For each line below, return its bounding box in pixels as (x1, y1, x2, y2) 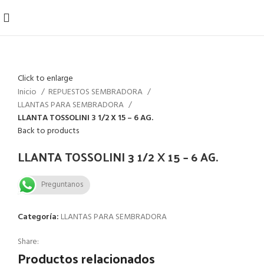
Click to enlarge (18, 72, 73, 85)
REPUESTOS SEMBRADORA (48, 85, 144, 99)
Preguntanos (41, 178, 83, 191)
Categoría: (18, 210, 59, 224)
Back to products (18, 124, 79, 138)
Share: (18, 235, 39, 249)
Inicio (18, 85, 38, 99)
